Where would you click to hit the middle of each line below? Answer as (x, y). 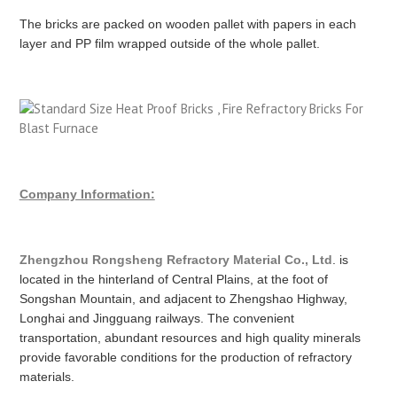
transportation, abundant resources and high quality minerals (190, 338)
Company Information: (87, 195)
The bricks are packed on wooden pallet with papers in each (187, 24)
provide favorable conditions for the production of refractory (185, 358)
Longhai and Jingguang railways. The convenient (156, 319)
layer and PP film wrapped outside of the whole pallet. (169, 44)
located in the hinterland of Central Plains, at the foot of (173, 280)
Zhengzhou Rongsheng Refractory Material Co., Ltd (175, 260)
